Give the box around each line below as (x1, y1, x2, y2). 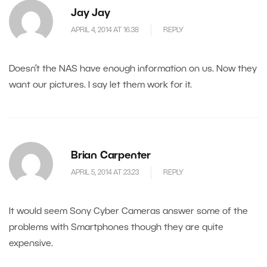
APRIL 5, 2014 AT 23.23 (71, 169, 139, 176)
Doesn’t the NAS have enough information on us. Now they (9, 65, 257, 74)
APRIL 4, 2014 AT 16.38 (71, 26, 139, 33)
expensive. (9, 240, 53, 249)
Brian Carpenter (71, 151, 151, 161)
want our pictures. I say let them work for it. (9, 81, 192, 90)
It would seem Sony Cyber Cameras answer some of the (9, 207, 248, 216)
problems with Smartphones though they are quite (9, 223, 223, 232)
